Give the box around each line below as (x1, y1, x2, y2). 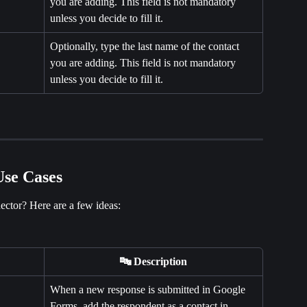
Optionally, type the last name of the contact (50, 40, 242, 53)
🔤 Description (120, 256, 187, 268)
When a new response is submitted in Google (50, 284, 248, 296)
